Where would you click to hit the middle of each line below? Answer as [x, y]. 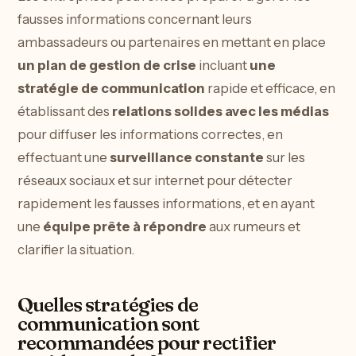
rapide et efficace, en [270, 88]
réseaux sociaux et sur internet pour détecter [155, 180]
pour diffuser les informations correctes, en [150, 134]
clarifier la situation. [76, 249]
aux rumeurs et [253, 226]
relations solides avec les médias [221, 111]
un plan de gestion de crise [107, 65]
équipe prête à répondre [125, 226]
